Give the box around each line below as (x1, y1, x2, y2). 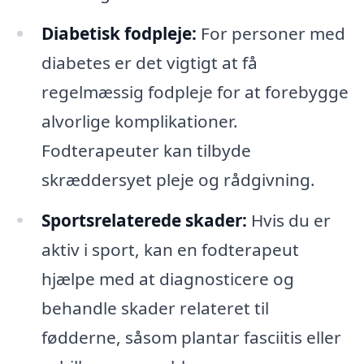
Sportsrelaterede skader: (41, 208, 247, 232)
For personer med (196, 21, 345, 45)
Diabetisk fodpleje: (41, 21, 197, 45)
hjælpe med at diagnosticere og (41, 266, 294, 290)
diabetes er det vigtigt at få (41, 50, 258, 74)
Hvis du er (246, 208, 331, 232)
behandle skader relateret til (41, 296, 269, 319)
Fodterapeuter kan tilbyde (41, 138, 251, 162)
